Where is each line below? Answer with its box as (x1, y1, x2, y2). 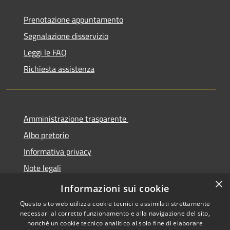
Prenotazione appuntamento (24, 13, 123, 26)
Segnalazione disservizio (24, 30, 108, 43)
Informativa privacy (24, 145, 91, 158)
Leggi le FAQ (24, 46, 67, 59)
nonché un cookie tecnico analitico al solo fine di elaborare (27, 219, 203, 227)
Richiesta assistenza (24, 63, 94, 75)
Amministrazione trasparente (24, 112, 128, 125)
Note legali (24, 162, 61, 175)
